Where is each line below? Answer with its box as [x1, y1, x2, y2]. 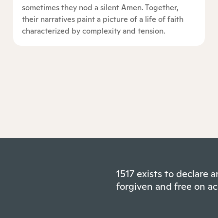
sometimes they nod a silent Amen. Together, [22, 2, 179, 13]
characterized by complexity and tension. [22, 26, 166, 36]
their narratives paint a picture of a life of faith [22, 14, 184, 25]
